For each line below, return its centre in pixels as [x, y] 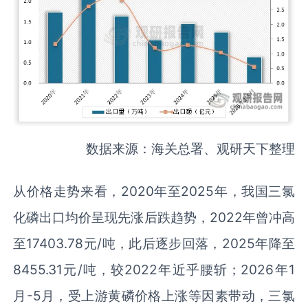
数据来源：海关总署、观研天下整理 [190, 148]
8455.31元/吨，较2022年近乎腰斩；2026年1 [154, 269]
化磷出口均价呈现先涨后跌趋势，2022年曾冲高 [154, 217]
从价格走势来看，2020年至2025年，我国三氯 [154, 191]
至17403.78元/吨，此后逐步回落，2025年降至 [154, 243]
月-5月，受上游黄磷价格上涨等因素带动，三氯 [154, 295]
